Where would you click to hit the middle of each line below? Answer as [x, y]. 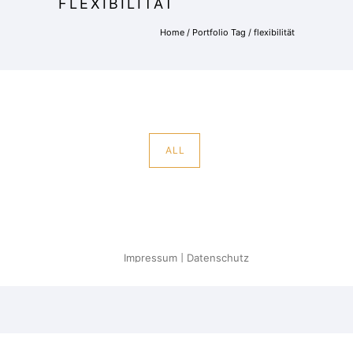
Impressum [150, 258]
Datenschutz [218, 258]
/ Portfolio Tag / [219, 32]
